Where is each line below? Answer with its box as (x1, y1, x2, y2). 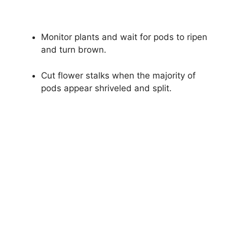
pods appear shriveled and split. (41, 83, 172, 93)
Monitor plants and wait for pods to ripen (41, 32, 207, 43)
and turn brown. (41, 45, 106, 55)
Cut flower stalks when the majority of (41, 70, 196, 81)
